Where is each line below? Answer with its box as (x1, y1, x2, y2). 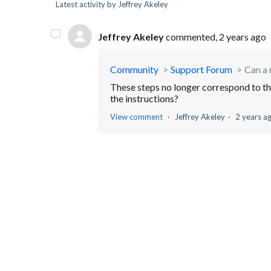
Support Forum (171, 64, 232, 75)
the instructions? (110, 93, 178, 104)
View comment (110, 112, 163, 122)
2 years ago (219, 30, 266, 42)
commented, (164, 30, 219, 42)
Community (110, 64, 158, 75)
